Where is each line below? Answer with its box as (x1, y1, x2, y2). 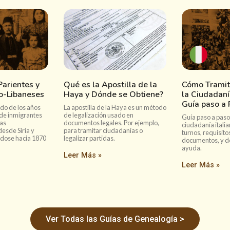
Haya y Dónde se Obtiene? (64, 89, 163, 100)
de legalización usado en (64, 111, 133, 119)
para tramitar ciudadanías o (64, 126, 143, 135)
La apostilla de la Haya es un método (64, 103, 166, 111)
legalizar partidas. (64, 134, 115, 142)
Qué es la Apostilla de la (64, 79, 157, 90)
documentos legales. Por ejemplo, (64, 119, 159, 127)
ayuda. (182, 144, 202, 152)
